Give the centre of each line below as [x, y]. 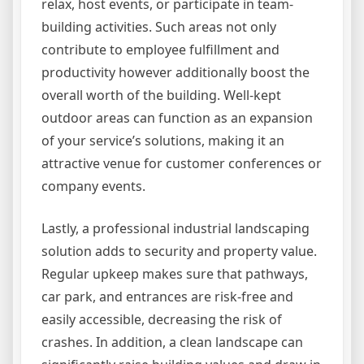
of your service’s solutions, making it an [163, 141]
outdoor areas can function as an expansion [177, 118]
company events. [93, 186]
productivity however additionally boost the [175, 73]
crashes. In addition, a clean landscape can [172, 342]
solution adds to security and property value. [179, 251]
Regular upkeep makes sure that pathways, [175, 274]
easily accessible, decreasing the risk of [162, 320]
